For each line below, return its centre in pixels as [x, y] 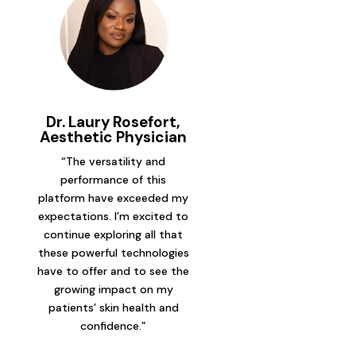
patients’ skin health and [113, 308]
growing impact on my [113, 290]
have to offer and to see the [114, 271]
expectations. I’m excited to [114, 217]
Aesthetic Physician [114, 137]
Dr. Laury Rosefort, [114, 122]
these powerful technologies [113, 253]
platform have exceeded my [114, 198]
